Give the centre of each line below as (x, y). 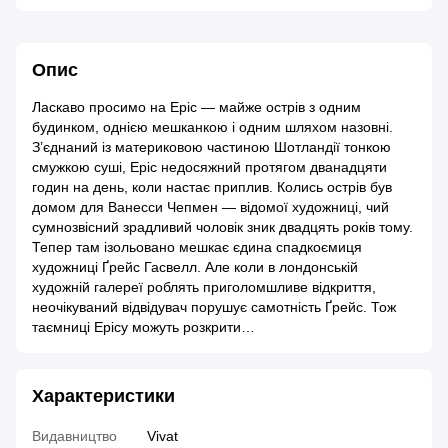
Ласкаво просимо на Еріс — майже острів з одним (196, 107)
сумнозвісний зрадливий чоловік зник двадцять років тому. (222, 227)
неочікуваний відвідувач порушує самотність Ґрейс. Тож (214, 307)
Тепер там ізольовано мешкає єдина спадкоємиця (197, 247)
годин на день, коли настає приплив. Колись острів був (212, 187)
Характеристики (103, 396)
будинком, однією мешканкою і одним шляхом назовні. (212, 127)
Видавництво (74, 436)
